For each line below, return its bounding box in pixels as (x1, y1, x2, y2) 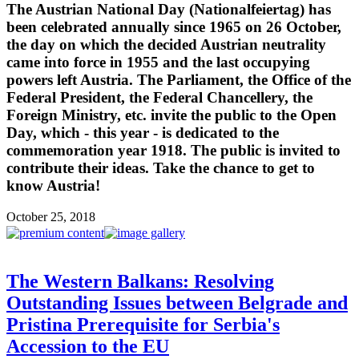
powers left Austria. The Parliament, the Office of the (6, 71, 351, 89)
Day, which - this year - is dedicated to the (6, 124, 279, 142)
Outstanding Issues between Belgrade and (6, 292, 348, 314)
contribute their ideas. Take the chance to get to (6, 159, 315, 177)
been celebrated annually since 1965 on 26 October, (6, 18, 341, 36)
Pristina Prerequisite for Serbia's (6, 314, 280, 336)
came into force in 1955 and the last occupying (6, 54, 310, 71)
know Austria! (6, 177, 100, 195)
